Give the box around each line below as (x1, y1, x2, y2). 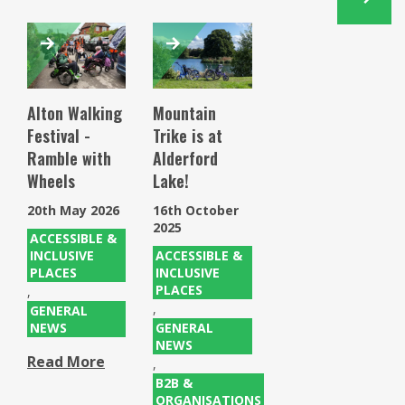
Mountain (153, 101, 217, 126)
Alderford (153, 146, 219, 171)
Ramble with (27, 146, 111, 171)
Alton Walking (27, 101, 122, 126)
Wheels (27, 169, 75, 193)
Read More (27, 352, 105, 372)
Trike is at (153, 124, 223, 148)
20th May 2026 (27, 202, 119, 220)
